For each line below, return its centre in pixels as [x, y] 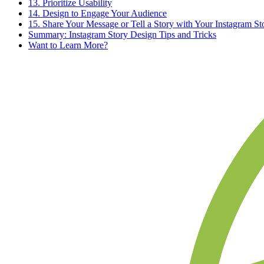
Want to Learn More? [68, 45]
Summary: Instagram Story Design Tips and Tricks [122, 35]
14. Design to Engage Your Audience [98, 14]
